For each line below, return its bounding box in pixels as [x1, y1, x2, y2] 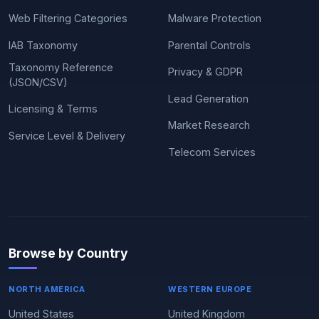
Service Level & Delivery [9, 129, 125, 142]
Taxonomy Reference [9, 61, 113, 73]
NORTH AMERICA [9, 283, 85, 294]
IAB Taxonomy [9, 38, 78, 51]
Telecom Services [168, 145, 256, 158]
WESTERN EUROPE [168, 283, 251, 294]
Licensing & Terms [9, 103, 98, 115]
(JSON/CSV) [9, 75, 68, 88]
